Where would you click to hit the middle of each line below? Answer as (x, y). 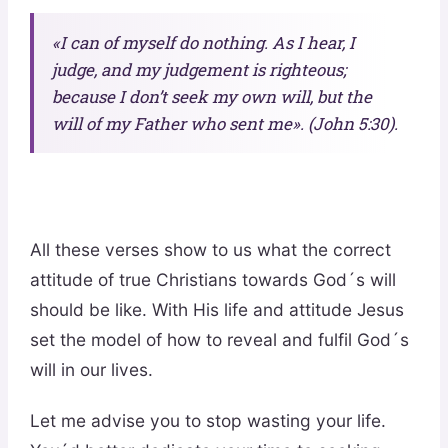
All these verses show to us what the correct (210, 249)
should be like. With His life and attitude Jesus (216, 309)
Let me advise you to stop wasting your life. (207, 421)
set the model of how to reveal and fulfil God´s (219, 339)
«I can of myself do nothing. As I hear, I (203, 42)
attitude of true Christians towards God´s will (212, 279)
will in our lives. (91, 369)
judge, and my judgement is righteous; (198, 69)
